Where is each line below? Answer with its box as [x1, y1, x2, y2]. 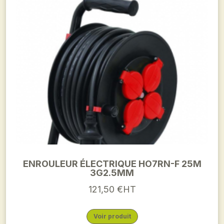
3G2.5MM [90, 167, 134, 178]
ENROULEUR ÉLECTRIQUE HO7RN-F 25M [22, 158, 201, 169]
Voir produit [93, 212, 131, 220]
